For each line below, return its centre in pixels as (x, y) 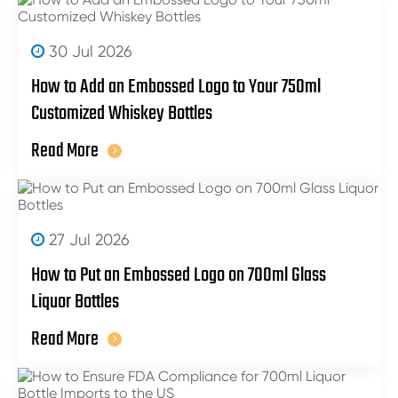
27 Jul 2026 (87, 239)
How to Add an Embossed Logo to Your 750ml (176, 87)
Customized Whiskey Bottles (122, 113)
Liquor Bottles (75, 302)
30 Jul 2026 (88, 51)
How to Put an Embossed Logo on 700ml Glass (179, 275)
